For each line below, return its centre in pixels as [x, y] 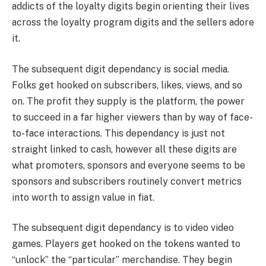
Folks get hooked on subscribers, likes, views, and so [127, 85]
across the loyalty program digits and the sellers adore [133, 23]
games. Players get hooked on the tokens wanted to [126, 244]
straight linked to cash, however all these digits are [124, 149]
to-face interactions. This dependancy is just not [118, 133]
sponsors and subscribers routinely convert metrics [127, 181]
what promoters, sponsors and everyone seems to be [129, 165]
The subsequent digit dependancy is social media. [121, 69]
